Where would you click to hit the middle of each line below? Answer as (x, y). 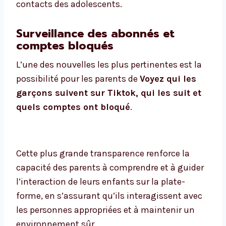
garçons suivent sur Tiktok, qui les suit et (109, 93)
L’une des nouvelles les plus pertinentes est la (109, 65)
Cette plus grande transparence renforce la (103, 154)
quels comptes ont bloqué (73, 107)
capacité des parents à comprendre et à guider (110, 168)
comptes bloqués (65, 46)
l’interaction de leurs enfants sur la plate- (101, 182)
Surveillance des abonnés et (95, 34)
